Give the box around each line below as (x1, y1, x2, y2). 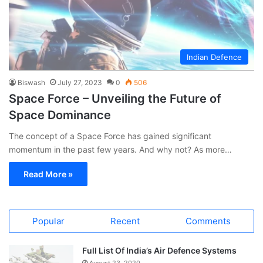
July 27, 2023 (58, 77, 102, 87)
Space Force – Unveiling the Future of (9, 91, 221, 106)
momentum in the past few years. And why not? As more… (9, 144, 232, 154)
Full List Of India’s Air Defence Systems (82, 245, 237, 255)
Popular (32, 215, 65, 227)
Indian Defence (187, 52, 242, 62)
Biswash (18, 77, 45, 87)
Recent (110, 215, 140, 227)
